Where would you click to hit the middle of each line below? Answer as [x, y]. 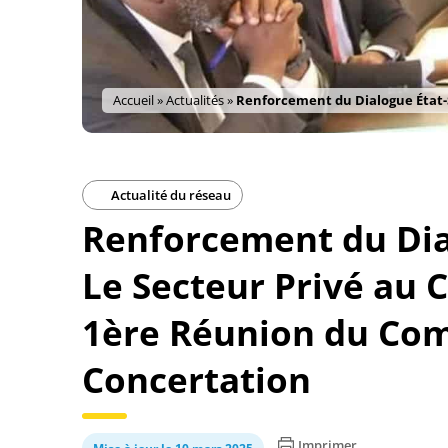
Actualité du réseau [169, 195]
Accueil [133, 100]
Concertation [196, 379]
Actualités [195, 100]
